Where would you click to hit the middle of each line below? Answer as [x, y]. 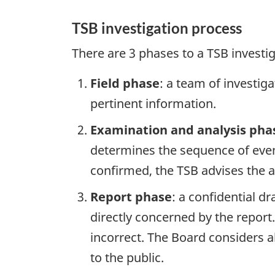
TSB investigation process [157, 28]
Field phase [125, 83]
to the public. [127, 258]
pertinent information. [153, 104]
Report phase [131, 197]
